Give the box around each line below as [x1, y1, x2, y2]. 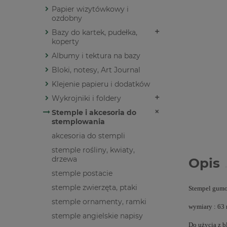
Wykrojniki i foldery [52, 94, 121, 103]
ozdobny [52, 14, 82, 23]
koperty [52, 37, 79, 47]
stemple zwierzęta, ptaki [52, 183, 137, 193]
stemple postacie [52, 169, 112, 178]
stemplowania [52, 117, 105, 127]
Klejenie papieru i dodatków [52, 80, 150, 89]
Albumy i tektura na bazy [52, 51, 140, 61]
